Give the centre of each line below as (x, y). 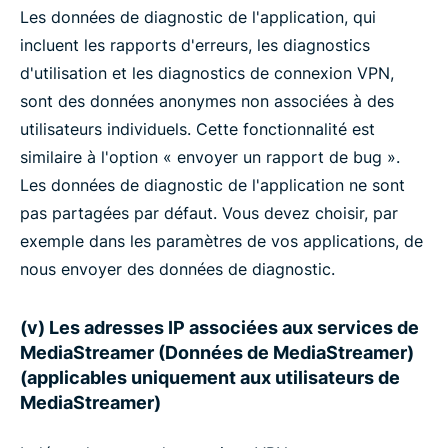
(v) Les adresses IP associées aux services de (219, 327)
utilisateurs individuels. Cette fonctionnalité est (197, 129)
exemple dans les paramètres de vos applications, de (221, 241)
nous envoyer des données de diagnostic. (177, 269)
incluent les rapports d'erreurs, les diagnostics (195, 45)
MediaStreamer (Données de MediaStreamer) (217, 352)
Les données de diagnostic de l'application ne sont (212, 185)
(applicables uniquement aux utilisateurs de (210, 377)
